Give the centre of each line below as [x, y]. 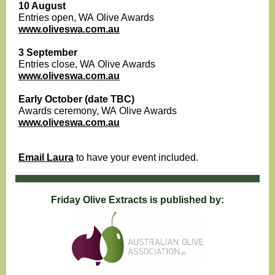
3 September [48, 52]
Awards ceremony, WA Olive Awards [98, 111]
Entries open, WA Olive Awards [86, 17]
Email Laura [46, 157]
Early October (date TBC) [76, 99]
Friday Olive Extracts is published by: [137, 200]
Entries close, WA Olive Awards [87, 64]
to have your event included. [136, 157]
